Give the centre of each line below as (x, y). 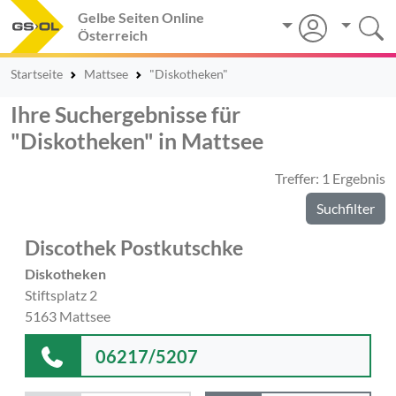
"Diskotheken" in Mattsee (137, 141)
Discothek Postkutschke (134, 247)
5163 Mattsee (68, 316)
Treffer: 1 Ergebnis (330, 178)
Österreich (113, 35)
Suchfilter (346, 208)
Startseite (37, 74)
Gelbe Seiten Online (141, 17)
